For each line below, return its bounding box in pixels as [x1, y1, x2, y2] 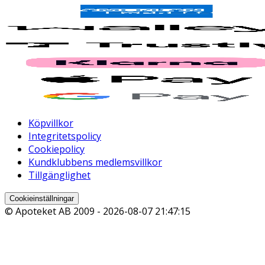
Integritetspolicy [28, 129, 101, 143]
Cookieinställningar [9, 193, 74, 203]
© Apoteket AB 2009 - [5, 204, 103, 218]
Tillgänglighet [28, 168, 91, 182]
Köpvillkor [28, 116, 73, 130]
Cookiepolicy [28, 142, 85, 156]
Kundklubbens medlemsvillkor [28, 155, 162, 169]
